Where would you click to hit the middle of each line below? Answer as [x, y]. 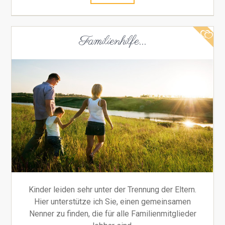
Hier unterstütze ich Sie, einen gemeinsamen [113, 201]
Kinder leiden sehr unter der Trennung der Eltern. [113, 189]
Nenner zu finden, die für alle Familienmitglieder [113, 213]
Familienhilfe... [113, 41]
